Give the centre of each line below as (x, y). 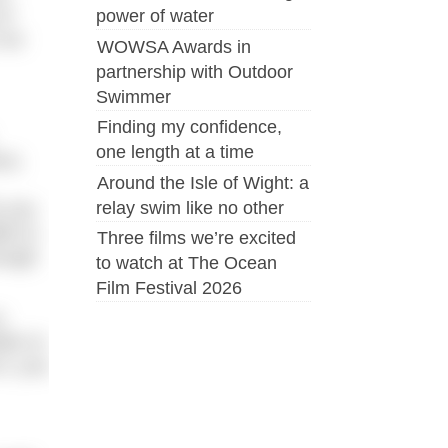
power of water (155, 16)
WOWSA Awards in (174, 46)
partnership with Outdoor (194, 71)
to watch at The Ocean (186, 262)
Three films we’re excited (196, 237)
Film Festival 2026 (169, 287)
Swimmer (133, 96)
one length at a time (175, 152)
